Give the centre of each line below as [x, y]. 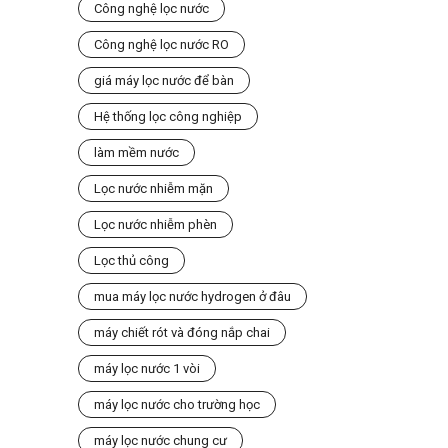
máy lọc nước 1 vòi [146, 368]
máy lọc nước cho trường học [176, 404]
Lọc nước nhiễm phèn [155, 224]
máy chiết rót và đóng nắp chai [181, 332]
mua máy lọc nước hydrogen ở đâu [192, 296]
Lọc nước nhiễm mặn [153, 188]
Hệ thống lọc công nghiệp [167, 116]
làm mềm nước [136, 152]
